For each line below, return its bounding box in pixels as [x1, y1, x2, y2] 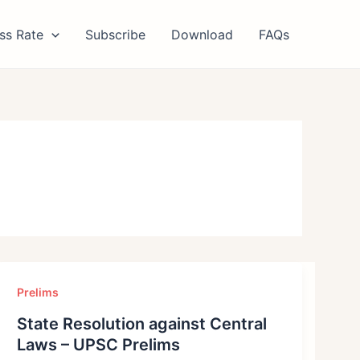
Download [171, 26, 233, 43]
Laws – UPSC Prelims [17, 334, 181, 354]
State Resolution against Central [17, 313, 268, 333]
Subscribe [85, 26, 145, 43]
